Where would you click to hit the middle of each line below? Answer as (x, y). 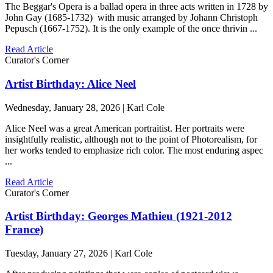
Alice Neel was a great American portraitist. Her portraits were (125, 128)
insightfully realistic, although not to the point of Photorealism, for (131, 139)
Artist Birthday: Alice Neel (70, 83)
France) (24, 230)
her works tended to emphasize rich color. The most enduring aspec (134, 150)
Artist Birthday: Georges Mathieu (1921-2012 (119, 216)
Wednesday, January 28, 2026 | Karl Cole (85, 107)
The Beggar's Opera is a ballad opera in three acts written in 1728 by (136, 7)
